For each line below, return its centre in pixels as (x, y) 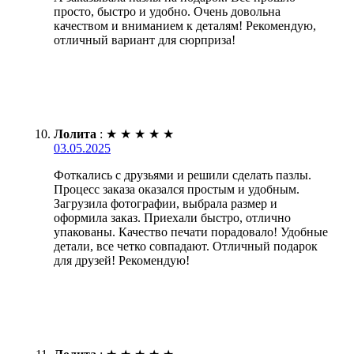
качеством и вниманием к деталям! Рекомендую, (185, 25)
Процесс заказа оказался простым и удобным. (177, 189)
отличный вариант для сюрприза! (145, 40)
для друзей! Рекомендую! (122, 260)
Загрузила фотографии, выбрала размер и (166, 203)
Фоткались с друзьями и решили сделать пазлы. (183, 175)
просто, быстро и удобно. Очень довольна (167, 11)
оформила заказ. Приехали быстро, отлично (172, 217)
